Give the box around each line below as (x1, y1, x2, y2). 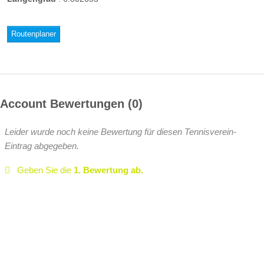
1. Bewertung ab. (73, 164, 143, 175)
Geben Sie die (16, 164, 74, 175)
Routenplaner (11, 29, 56, 39)
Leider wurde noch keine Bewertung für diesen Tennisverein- (5, 127, 236, 137)
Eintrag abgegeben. (5, 141, 79, 151)
